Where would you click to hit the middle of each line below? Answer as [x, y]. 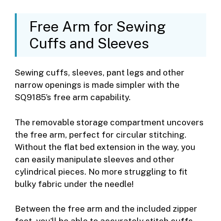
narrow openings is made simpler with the [97, 85]
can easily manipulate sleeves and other [95, 159]
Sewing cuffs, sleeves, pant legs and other [100, 73]
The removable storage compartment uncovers [109, 122]
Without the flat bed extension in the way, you [105, 147]
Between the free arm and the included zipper [106, 209]
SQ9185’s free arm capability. [73, 97]
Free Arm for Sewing [97, 27]
